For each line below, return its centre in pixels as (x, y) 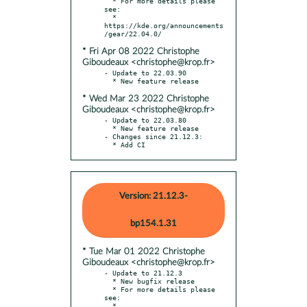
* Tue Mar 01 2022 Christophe (144, 251)
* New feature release (108, 128)
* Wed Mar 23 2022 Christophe (146, 99)
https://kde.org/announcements (164, 25)
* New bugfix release (108, 281)
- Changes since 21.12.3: (153, 136)
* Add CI (129, 144)
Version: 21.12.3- (153, 196)
